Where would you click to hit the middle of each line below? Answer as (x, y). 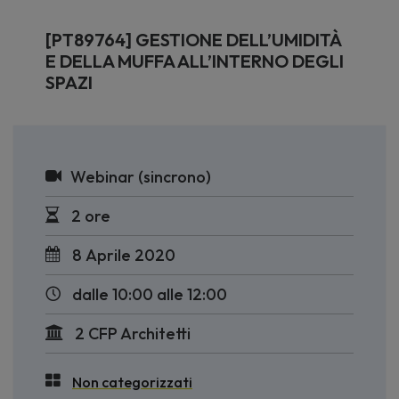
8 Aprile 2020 (124, 255)
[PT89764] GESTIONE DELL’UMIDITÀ (194, 40)
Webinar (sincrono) (141, 177)
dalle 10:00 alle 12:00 (150, 294)
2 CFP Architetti (131, 334)
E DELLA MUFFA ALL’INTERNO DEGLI (195, 61)
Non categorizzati (132, 382)
